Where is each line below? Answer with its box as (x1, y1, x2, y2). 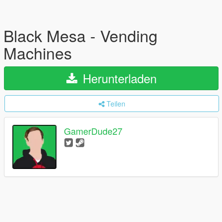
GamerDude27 (64, 124, 122, 138)
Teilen (106, 99, 125, 109)
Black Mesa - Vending (3, 24, 158, 47)
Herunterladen (79, 69, 157, 87)
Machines (3, 41, 72, 64)
